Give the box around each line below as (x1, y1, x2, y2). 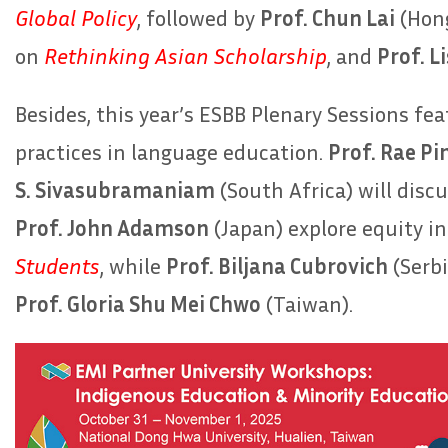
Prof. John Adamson (15, 214, 209, 241)
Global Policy (15, 4, 137, 31)
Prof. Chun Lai (260, 4, 395, 31)
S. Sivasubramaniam (15, 176, 215, 203)
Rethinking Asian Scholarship (44, 42, 327, 69)
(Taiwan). (261, 290, 353, 317)
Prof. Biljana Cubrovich (166, 252, 388, 279)
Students (15, 252, 100, 279)
